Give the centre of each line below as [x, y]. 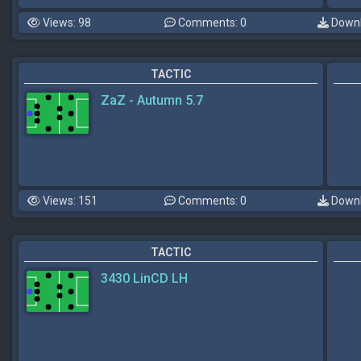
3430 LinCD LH [144, 278]
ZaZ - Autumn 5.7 [152, 100]
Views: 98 [66, 23]
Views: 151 [69, 201]
